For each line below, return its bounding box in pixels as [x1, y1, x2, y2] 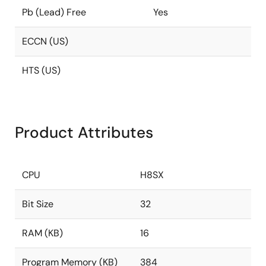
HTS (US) [22, 64, 61, 77]
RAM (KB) [22, 227, 63, 239]
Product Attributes [15, 122, 153, 142]
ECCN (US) [22, 35, 68, 47]
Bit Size [22, 198, 53, 210]
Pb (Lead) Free [22, 6, 86, 18]
